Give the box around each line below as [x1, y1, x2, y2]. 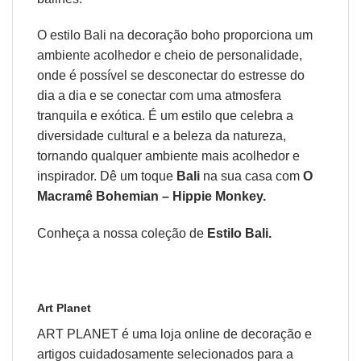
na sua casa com [200, 169, 303, 184]
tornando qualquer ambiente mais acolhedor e [37, 149, 300, 164]
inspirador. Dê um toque [37, 169, 176, 184]
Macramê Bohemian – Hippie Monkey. [37, 189, 266, 204]
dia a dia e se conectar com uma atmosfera [37, 89, 281, 103]
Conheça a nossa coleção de [37, 226, 207, 241]
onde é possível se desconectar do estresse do [37, 68, 305, 83]
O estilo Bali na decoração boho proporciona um [37, 28, 313, 43]
